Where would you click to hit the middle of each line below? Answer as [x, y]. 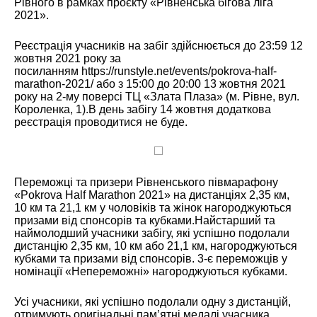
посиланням [48, 71]
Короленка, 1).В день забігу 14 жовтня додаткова [143, 109]
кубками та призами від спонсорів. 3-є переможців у [151, 258]
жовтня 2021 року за [68, 58]
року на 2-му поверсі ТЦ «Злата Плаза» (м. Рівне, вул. [157, 96]
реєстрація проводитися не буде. [101, 122]
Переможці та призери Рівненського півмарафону [146, 182]
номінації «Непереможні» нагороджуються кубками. [151, 271]
